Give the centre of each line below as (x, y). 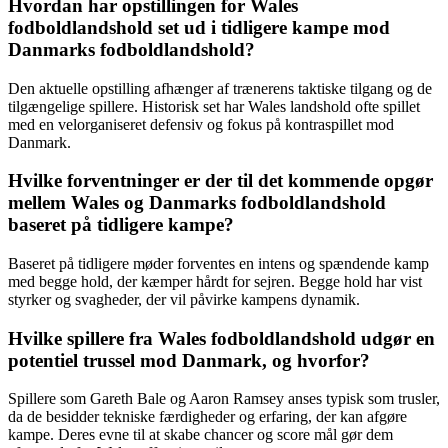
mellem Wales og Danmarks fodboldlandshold (197, 203)
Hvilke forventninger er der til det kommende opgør (220, 181)
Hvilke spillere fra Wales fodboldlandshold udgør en (221, 338)
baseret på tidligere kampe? (121, 225)
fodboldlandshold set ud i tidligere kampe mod (199, 27)
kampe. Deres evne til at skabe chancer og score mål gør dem (200, 435)
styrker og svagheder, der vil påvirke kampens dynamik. (184, 299)
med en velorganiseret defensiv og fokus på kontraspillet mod (201, 124)
